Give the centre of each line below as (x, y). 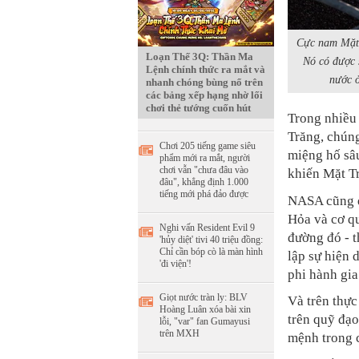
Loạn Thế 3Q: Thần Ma (200, 56)
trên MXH (179, 333)
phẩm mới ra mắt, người (205, 158)
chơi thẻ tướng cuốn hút (198, 108)
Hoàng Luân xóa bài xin (205, 309)
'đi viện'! (175, 264)
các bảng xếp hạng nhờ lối (204, 95)
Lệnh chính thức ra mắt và (206, 69)
